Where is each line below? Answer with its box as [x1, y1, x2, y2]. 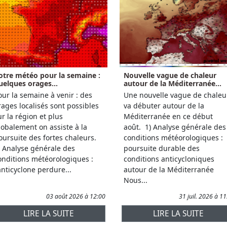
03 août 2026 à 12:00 [46, 192, 105, 201]
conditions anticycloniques [124, 154, 214, 164]
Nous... [124, 175, 147, 185]
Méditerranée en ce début [124, 111, 213, 121]
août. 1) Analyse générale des [124, 122, 226, 132]
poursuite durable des [124, 143, 200, 153]
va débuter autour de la [124, 100, 204, 110]
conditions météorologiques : [124, 132, 223, 142]
